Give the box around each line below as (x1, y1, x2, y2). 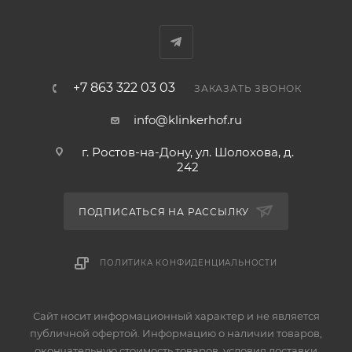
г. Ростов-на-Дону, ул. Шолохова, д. (81, 144, 294, 159)
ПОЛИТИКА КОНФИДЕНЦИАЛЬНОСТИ (100, 257, 277, 268)
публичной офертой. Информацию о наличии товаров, (30, 326, 322, 339)
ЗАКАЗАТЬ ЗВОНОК (194, 82, 302, 94)
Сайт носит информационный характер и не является (32, 309, 320, 322)
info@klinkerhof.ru (133, 112, 242, 127)
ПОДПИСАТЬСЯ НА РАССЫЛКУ (78, 205, 253, 218)
